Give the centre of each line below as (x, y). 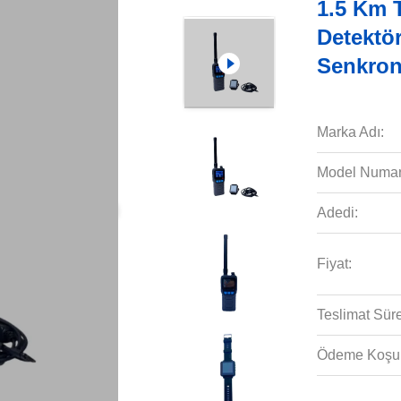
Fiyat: (334, 264)
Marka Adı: (350, 132)
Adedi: (337, 213)
